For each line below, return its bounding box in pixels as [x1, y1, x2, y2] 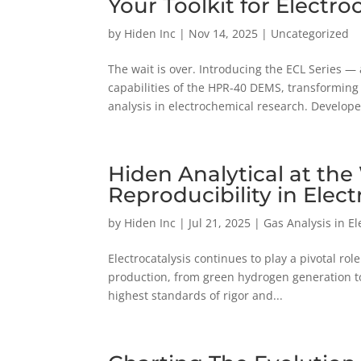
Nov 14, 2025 [189, 25, 259, 41]
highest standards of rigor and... [108, 287, 284, 303]
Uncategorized [271, 25, 350, 41]
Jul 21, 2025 [189, 214, 251, 230]
